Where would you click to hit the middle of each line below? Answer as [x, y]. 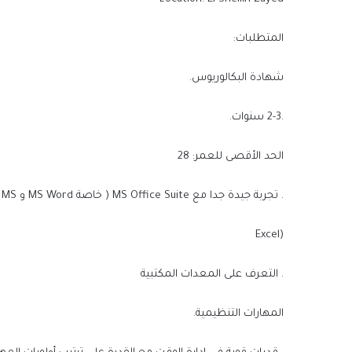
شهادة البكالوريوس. [236, 79]
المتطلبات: [258, 39]
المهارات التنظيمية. [238, 314]
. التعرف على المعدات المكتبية [212, 275]
